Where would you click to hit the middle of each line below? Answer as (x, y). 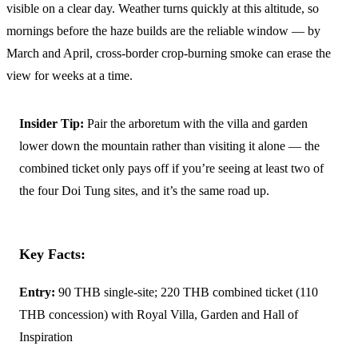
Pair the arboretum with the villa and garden (196, 123)
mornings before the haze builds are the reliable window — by (163, 30)
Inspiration (46, 336)
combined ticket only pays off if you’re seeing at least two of (171, 168)
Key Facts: (52, 254)
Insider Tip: (52, 123)
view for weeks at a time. (70, 75)
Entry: (37, 292)
